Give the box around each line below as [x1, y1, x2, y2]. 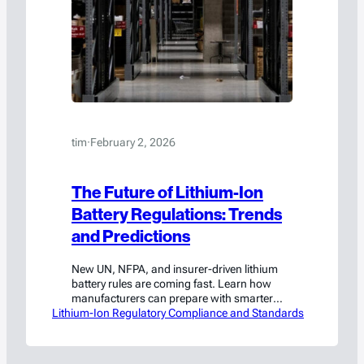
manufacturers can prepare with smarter [71, 292, 273, 305]
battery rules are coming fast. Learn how [71, 277, 271, 291]
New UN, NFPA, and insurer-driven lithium [71, 262, 278, 276]
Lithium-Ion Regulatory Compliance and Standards [52, 306, 304, 320]
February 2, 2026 [90, 135, 175, 149]
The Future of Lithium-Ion [71, 183, 263, 203]
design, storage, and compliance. [71, 306, 237, 320]
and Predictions [71, 227, 190, 247]
